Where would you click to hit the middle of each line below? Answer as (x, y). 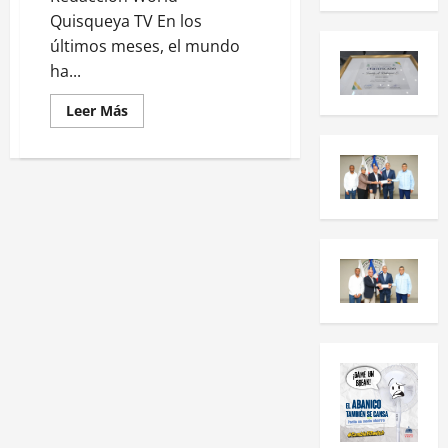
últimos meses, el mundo (145, 45)
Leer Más (97, 110)
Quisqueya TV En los (126, 20)
